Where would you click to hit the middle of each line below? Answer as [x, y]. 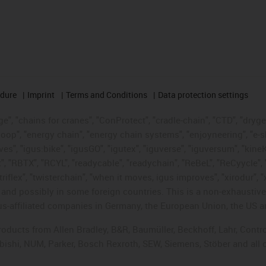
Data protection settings [203, 94]
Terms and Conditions [106, 94]
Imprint [41, 94]
